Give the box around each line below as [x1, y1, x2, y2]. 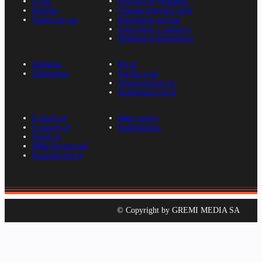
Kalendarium [118, 123, 161, 132]
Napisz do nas [32, 15, 78, 25]
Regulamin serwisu [118, 15, 181, 25]
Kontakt [32, 6, 58, 15]
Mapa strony [118, 113, 160, 123]
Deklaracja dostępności [118, 34, 194, 43]
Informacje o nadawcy [118, 25, 192, 34]
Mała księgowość [32, 142, 88, 151]
